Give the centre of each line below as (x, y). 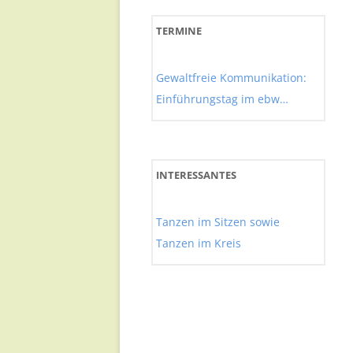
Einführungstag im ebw (218, 99)
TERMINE (179, 31)
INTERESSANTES (196, 175)
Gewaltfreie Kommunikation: (231, 78)
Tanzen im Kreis (199, 243)
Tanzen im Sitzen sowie (218, 222)
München (181, 120)
